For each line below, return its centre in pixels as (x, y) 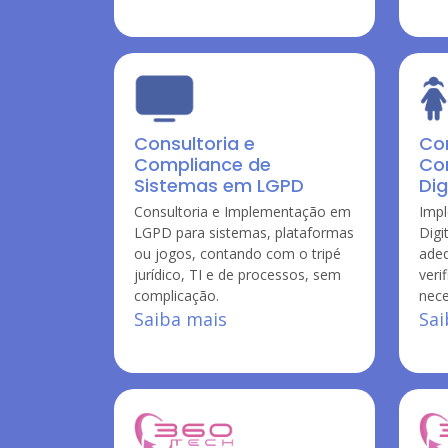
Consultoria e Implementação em (242, 211)
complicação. (176, 295)
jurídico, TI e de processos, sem (237, 274)
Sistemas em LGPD (219, 185)
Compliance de (202, 164)
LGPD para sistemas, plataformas (244, 232)
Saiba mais (180, 319)
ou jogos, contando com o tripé (237, 253)
